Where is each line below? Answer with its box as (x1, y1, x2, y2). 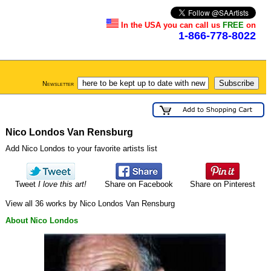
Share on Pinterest (190, 180, 255, 189)
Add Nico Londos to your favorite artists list (5, 144, 157, 153)
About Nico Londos (5, 215, 78, 225)
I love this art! (38, 180, 87, 189)
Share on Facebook (104, 180, 173, 189)
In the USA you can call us (121, 21, 223, 30)
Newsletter (42, 80, 74, 87)
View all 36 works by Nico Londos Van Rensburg (5, 198, 175, 208)
